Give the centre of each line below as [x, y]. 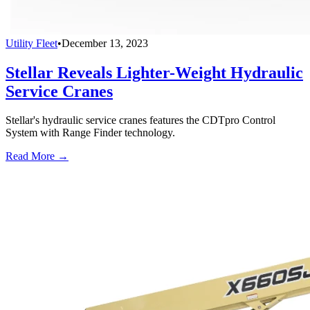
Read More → [37, 156]
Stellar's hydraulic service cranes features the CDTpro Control [140, 120]
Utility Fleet [31, 43]
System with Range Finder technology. [90, 133]
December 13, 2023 [105, 43]
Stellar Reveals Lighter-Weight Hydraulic [154, 72]
